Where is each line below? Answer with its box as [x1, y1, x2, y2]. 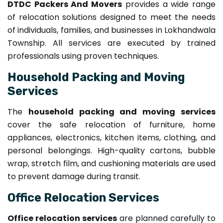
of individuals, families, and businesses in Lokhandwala [7, 24, 216, 36]
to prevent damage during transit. [7, 170, 140, 182]
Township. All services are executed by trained [7, 37, 216, 49]
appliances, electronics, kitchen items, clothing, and [7, 131, 216, 143]
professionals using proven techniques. [7, 50, 159, 62]
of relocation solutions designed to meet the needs [7, 11, 216, 23]
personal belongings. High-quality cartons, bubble [7, 144, 216, 156]
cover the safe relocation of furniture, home [7, 118, 216, 130]
